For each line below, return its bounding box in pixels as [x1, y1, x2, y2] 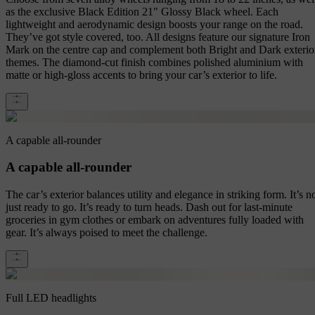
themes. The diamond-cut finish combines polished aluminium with [6, 56, 303, 68]
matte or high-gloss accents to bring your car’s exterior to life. [6, 68, 277, 81]
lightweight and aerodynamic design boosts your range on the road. [6, 18, 303, 30]
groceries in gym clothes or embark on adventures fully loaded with [6, 213, 304, 226]
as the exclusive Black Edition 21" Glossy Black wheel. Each [6, 5, 278, 18]
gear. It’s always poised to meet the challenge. [6, 226, 207, 238]
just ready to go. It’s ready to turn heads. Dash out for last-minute [6, 200, 292, 213]
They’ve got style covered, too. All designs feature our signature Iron [6, 30, 310, 43]
